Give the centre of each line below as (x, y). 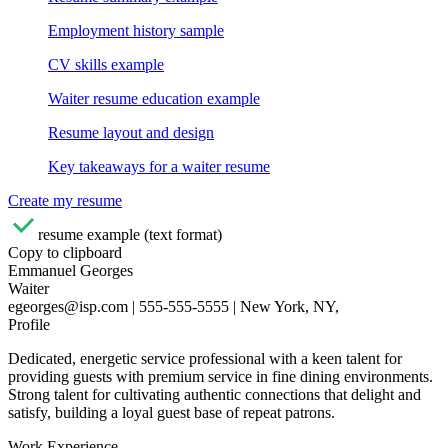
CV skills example (106, 64)
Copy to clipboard (65, 252)
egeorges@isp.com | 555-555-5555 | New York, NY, (173, 306)
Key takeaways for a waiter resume (159, 166)
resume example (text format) (130, 234)
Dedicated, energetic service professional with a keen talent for (205, 358)
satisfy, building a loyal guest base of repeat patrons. (171, 412)
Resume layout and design (131, 132)
